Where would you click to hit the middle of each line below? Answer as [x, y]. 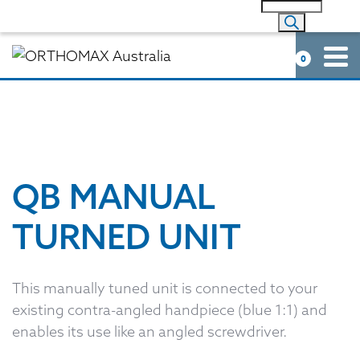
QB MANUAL [114, 197]
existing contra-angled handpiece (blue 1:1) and [170, 310]
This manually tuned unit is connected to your [165, 288]
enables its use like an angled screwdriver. [149, 332]
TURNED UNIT [127, 237]
